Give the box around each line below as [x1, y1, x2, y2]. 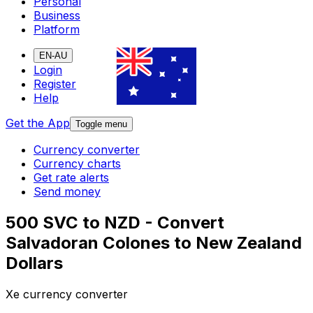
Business [34, 8, 80, 23]
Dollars [6, 253, 63, 274]
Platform [34, 22, 80, 37]
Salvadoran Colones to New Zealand [6, 233, 302, 254]
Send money [34, 184, 101, 199]
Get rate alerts [34, 170, 109, 185]
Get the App [6, 116, 70, 131]
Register [34, 77, 76, 92]
